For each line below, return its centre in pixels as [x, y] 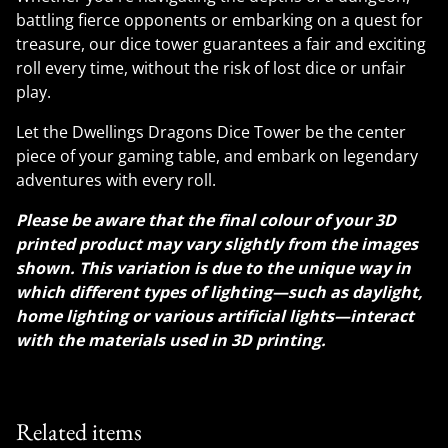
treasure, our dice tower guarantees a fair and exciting [221, 44]
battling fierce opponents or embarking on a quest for [219, 20]
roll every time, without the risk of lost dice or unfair [211, 68]
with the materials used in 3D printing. [171, 340]
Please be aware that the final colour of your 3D [206, 220]
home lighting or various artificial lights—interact [215, 316]
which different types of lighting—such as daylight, [219, 292]
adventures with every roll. [116, 180]
